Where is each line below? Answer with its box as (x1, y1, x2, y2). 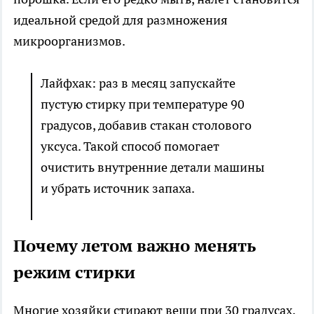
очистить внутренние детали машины (41, 159, 264, 176)
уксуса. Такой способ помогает (41, 138, 219, 155)
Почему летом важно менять (13, 235, 256, 257)
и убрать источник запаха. (41, 180, 195, 197)
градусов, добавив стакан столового (41, 117, 252, 134)
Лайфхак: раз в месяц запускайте (41, 75, 235, 92)
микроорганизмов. (13, 33, 125, 50)
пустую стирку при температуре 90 (41, 96, 245, 113)
